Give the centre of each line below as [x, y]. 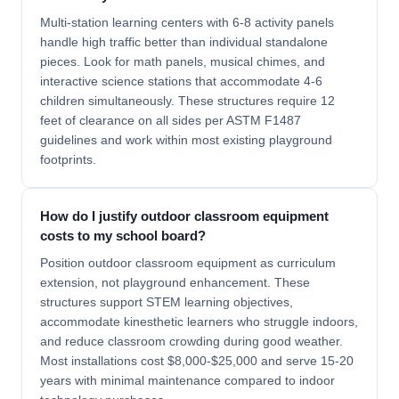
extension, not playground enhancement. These [175, 282]
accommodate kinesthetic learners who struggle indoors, [199, 322]
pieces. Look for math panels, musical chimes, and [183, 61]
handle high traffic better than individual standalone [184, 42]
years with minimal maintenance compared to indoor [187, 380]
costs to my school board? [123, 236]
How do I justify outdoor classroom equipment [184, 216]
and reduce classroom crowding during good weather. [191, 341]
